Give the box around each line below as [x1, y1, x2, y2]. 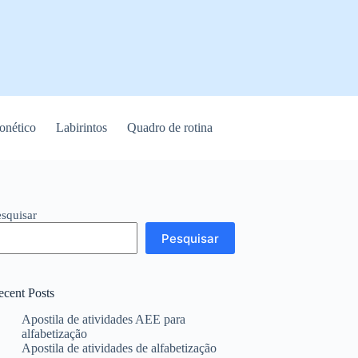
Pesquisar [161, 230, 220, 246]
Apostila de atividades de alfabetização [22, 340, 217, 355]
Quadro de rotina [127, 121, 213, 134]
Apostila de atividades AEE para [22, 312, 186, 326]
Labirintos [56, 121, 108, 134]
